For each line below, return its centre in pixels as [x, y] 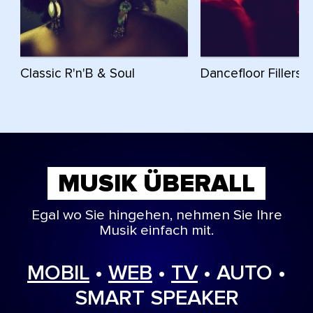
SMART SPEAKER [156, 298]
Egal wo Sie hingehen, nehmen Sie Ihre [156, 216]
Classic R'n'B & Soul [78, 73]
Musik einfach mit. [156, 231]
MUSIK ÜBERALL [156, 184]
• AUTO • [242, 273]
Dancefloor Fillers [251, 73]
